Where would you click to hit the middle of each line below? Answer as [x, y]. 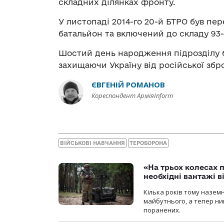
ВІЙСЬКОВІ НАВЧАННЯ [92, 143]
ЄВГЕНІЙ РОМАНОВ [128, 85]
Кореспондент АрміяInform [132, 96]
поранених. [162, 210]
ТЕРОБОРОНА [148, 143]
